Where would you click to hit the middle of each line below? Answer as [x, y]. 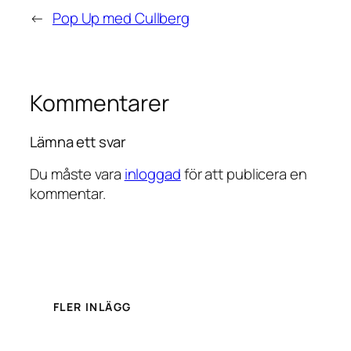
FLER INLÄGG [92, 307]
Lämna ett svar [78, 142]
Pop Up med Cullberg [121, 18]
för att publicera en [244, 174]
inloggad [152, 174]
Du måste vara [77, 174]
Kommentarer [100, 103]
